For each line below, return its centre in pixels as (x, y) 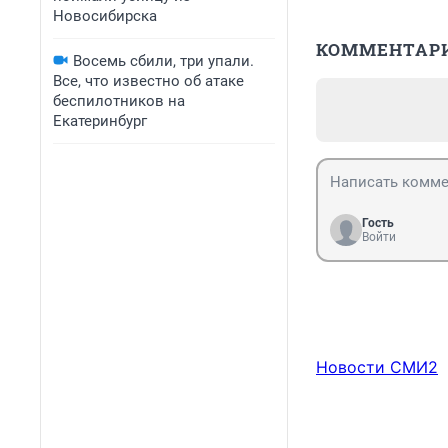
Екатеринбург (100, 121)
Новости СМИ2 (377, 367)
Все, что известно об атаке (148, 81)
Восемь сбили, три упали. (163, 61)
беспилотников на (119, 101)
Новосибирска (105, 16)
